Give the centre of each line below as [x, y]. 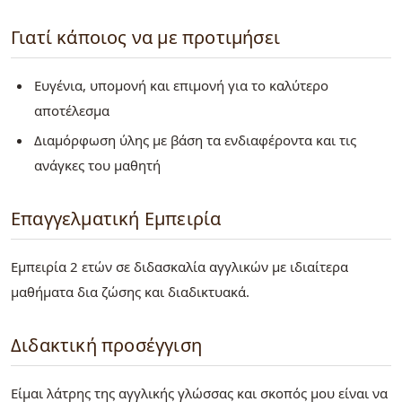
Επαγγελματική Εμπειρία [116, 219]
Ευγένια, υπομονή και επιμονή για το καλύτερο [181, 85]
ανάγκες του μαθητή [99, 166]
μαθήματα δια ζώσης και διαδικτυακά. [130, 292]
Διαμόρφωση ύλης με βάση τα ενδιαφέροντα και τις [195, 140]
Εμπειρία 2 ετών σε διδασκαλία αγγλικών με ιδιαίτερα [179, 267]
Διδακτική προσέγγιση [106, 345]
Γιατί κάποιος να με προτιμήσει [145, 37]
